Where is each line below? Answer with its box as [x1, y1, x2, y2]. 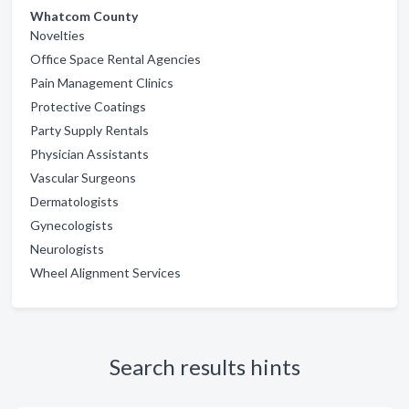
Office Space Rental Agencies [30, 51, 201, 67]
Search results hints [109, 353, 300, 380]
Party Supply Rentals [30, 122, 149, 138]
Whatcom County [30, 8, 138, 24]
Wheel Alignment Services [30, 265, 181, 280]
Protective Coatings [30, 99, 146, 114]
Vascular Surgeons [30, 170, 136, 185]
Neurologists [30, 241, 104, 257]
